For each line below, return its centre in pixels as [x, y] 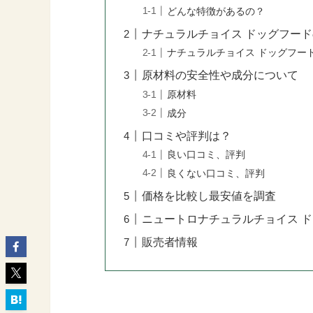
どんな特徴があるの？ [216, 11]
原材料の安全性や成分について [220, 75]
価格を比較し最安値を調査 [209, 196]
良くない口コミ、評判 [216, 173]
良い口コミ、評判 [206, 155]
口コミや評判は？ [187, 136]
